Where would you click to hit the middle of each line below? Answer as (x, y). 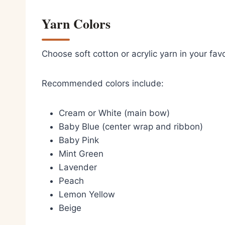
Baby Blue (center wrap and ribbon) (131, 126)
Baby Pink (79, 140)
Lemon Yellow (87, 194)
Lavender (78, 167)
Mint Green (81, 153)
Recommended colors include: (103, 83)
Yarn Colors (76, 23)
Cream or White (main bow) (114, 113)
